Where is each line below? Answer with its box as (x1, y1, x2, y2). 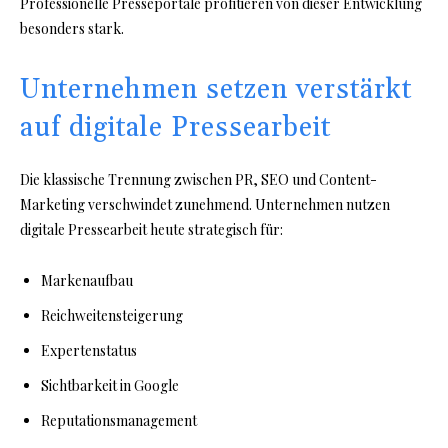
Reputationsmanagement (41, 411, 197, 431)
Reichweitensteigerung (41, 306, 183, 326)
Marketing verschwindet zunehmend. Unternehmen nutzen (20, 195, 390, 215)
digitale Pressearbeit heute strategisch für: (20, 220, 283, 240)
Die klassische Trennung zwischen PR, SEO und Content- (20, 170, 377, 190)
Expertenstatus (41, 341, 137, 361)
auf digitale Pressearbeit (20, 111, 331, 146)
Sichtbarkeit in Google (41, 376, 179, 396)
